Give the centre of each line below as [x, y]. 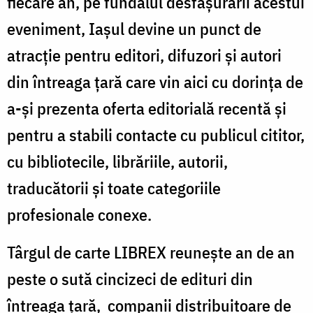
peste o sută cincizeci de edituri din [130, 278]
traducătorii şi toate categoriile [114, 188]
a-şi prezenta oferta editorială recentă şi [147, 108]
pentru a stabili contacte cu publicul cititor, [156, 134]
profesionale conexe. [79, 214]
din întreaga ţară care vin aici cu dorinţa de [155, 81]
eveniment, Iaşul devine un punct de [134, 28]
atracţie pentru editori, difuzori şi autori [144, 55]
